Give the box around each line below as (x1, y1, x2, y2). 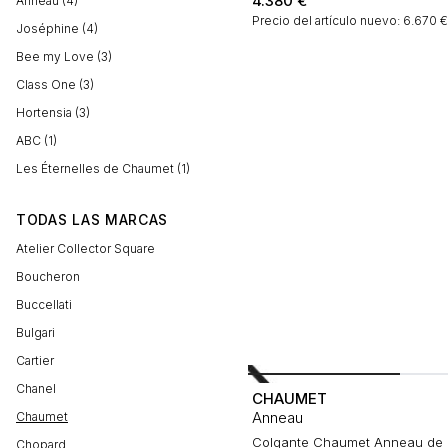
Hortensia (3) (16, 105, 90, 120)
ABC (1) (16, 133, 57, 148)
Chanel (16, 381, 56, 396)
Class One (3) (16, 77, 94, 92)
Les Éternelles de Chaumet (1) (16, 161, 190, 176)
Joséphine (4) (16, 21, 98, 36)
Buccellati (16, 297, 72, 312)
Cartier (16, 353, 54, 368)
